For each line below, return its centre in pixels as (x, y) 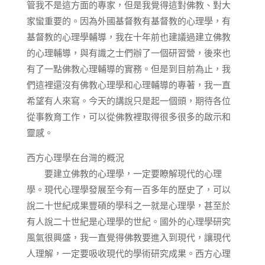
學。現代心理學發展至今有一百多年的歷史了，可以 (128, 189)
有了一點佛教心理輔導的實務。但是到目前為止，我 (128, 69)
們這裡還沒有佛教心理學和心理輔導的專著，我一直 (128, 85)
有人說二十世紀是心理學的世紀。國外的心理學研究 (128, 221)
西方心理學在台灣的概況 (75, 157)
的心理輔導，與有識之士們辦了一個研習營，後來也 (128, 53)
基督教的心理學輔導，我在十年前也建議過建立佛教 (128, 37)
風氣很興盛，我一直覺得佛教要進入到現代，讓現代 (128, 237)
